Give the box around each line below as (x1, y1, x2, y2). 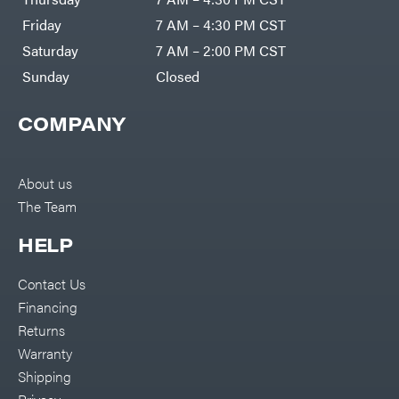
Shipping (18, 365, 71, 387)
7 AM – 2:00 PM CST (156, 40, 286, 61)
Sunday (22, 66, 69, 87)
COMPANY (18, 110, 126, 137)
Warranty (18, 342, 72, 364)
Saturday (22, 40, 78, 61)
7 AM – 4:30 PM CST (156, 14, 286, 36)
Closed (156, 66, 199, 87)
